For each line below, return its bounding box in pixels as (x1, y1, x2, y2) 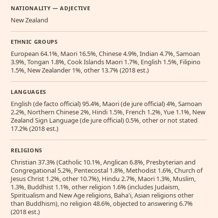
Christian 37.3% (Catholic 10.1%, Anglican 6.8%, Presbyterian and (11, 158, 196, 167)
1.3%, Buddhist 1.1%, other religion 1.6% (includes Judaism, (11, 182, 180, 192)
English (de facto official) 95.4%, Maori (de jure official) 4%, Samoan (11, 99, 202, 109)
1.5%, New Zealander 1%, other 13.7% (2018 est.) (11, 66, 149, 75)
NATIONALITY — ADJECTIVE (11, 4, 91, 12)
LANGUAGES (11, 88, 46, 96)
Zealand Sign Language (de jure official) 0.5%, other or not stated (11, 116, 198, 125)
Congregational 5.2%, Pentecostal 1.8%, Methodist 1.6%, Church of (11, 166, 202, 175)
